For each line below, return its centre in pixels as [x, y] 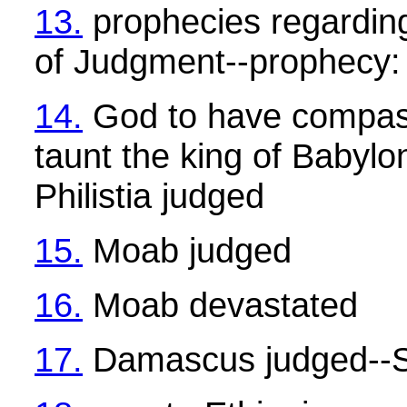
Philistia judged [149, 196]
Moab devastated [220, 305]
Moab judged [187, 250]
